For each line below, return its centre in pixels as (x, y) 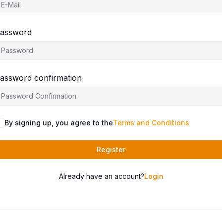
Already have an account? (101, 176)
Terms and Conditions (151, 123)
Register (111, 150)
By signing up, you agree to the (59, 123)
